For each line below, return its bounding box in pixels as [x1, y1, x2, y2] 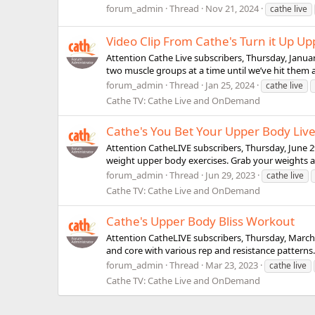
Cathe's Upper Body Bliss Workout [106, 212, 295, 229]
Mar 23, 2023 [205, 259, 258, 272]
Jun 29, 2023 [205, 169, 255, 182]
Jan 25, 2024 [205, 79, 255, 92]
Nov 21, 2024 [205, 1, 259, 15]
